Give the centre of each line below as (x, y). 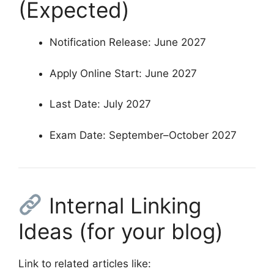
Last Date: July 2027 (100, 104)
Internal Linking (122, 205)
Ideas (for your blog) (121, 231)
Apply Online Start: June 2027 (123, 73)
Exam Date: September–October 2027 (143, 135)
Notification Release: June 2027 (128, 43)
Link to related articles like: (85, 263)
